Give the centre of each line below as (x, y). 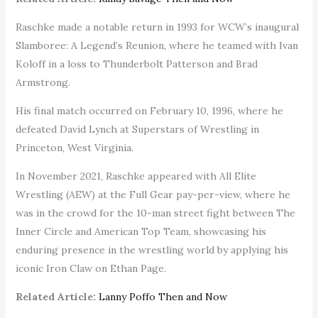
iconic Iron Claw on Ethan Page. (91, 268)
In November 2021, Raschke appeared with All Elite (136, 176)
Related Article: (55, 296)
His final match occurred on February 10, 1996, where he (149, 110)
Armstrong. (44, 82)
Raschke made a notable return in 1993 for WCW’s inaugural (157, 27)
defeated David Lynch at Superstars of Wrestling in (137, 129)
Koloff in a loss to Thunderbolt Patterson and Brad (136, 64)
